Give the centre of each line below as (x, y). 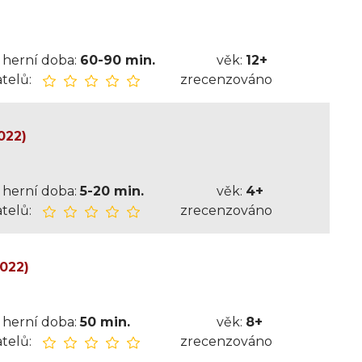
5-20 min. (112, 191)
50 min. (105, 322)
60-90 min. (117, 60)
